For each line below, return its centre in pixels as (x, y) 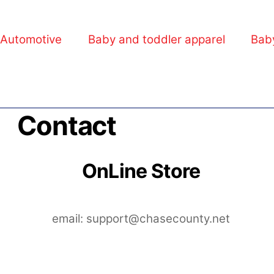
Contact (66, 126)
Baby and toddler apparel (156, 40)
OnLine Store (141, 171)
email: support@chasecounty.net (141, 219)
